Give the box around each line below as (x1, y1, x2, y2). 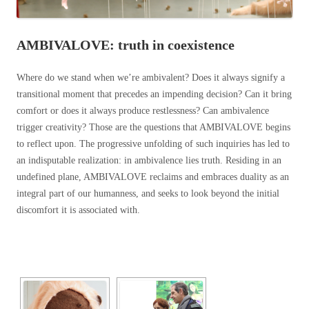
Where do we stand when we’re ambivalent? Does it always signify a (17, 72, 285, 83)
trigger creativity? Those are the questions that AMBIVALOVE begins (17, 122, 290, 133)
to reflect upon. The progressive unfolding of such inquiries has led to (17, 139, 290, 150)
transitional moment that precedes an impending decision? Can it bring (17, 89, 292, 100)
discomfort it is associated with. (17, 205, 140, 216)
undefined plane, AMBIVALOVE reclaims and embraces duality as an (17, 172, 289, 183)
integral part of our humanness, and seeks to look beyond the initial (17, 188, 279, 199)
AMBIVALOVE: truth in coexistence (17, 37, 235, 53)
